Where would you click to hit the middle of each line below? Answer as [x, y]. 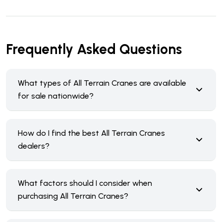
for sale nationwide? [56, 96]
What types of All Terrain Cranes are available [102, 83]
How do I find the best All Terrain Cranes [91, 133]
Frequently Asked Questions [94, 49]
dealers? [34, 146]
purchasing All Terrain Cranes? [73, 196]
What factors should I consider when [85, 183]
